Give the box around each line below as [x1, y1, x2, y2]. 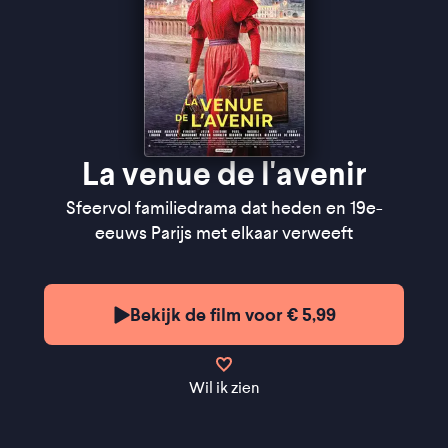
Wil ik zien [188, 378, 260, 397]
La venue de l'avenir [81, 155, 367, 193]
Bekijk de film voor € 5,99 [130, 304, 336, 325]
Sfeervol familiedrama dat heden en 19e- [65, 198, 383, 218]
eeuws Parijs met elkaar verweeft [95, 223, 353, 243]
